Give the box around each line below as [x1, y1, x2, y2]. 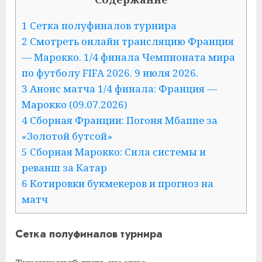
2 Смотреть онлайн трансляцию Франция [22, 35, 234, 49]
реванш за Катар [22, 161, 107, 175]
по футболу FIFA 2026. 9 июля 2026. [22, 66, 198, 80]
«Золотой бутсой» [22, 129, 112, 143]
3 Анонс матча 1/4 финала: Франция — [22, 82, 217, 96]
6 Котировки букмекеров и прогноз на [22, 177, 213, 191]
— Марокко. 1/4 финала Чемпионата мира [22, 50, 235, 64]
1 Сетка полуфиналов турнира [22, 19, 177, 33]
